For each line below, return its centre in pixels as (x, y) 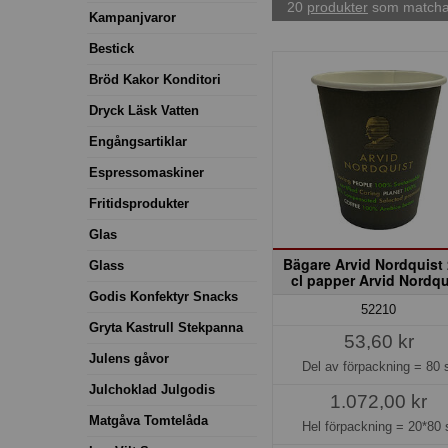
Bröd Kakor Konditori (155, 79)
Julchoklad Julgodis (152, 389)
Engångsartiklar (138, 141)
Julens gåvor (129, 358)
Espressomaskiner (146, 172)
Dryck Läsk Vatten (144, 110)
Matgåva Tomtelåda (148, 420)
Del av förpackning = (364, 366)
